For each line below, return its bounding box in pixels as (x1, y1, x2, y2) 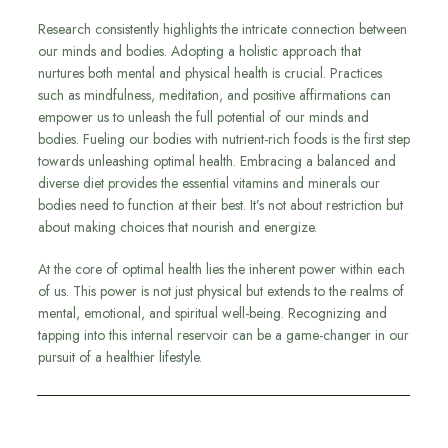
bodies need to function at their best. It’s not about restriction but (38, 195, 403, 216)
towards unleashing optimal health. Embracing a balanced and (38, 151, 396, 172)
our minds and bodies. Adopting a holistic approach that (38, 41, 361, 62)
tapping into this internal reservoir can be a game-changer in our (38, 325, 409, 346)
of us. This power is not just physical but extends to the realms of (38, 281, 404, 302)
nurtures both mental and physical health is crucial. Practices (38, 63, 382, 84)
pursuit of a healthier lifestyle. (38, 347, 202, 368)
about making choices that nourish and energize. (38, 217, 317, 238)
